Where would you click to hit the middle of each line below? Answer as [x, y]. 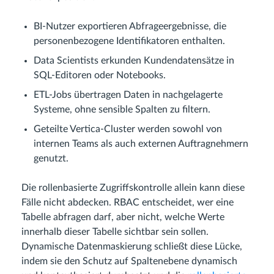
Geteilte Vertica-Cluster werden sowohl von [128, 129]
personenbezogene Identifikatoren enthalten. [129, 41]
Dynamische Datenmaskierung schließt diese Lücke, [132, 246]
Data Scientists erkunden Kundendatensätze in [134, 61]
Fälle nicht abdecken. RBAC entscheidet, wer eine [128, 202]
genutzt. [51, 158]
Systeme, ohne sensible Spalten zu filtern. [122, 109]
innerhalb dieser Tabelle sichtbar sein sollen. [115, 232]
